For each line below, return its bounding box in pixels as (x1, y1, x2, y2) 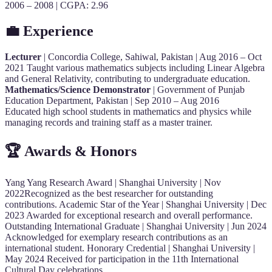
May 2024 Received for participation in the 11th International (5, 253, 239, 264)
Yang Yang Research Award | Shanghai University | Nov (5, 177, 221, 188)
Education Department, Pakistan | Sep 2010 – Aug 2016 (5, 95, 219, 106)
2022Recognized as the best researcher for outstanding (5, 188, 213, 199)
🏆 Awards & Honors (5, 143, 137, 159)
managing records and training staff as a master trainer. (5, 117, 212, 127)
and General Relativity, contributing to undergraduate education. (5, 73, 250, 84)
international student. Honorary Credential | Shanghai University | (5, 242, 255, 253)
